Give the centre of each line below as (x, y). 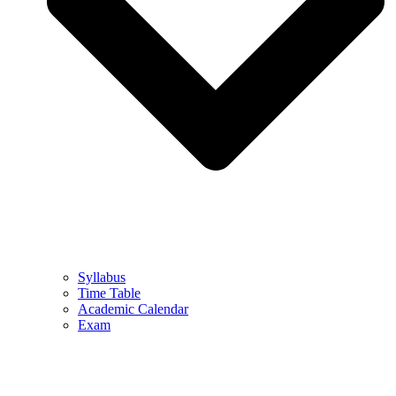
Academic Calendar (133, 308)
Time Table (109, 293)
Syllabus (102, 277)
